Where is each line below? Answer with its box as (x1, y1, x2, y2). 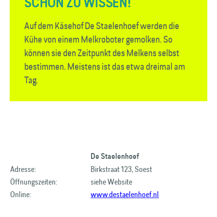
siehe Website (91, 176, 132, 187)
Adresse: (10, 164, 36, 174)
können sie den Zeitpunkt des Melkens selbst (24, 46, 179, 59)
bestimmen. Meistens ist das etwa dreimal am (24, 60, 185, 73)
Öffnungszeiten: (10, 176, 57, 187)
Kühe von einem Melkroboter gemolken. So (24, 33, 172, 46)
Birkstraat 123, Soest (91, 164, 152, 174)
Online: (10, 189, 31, 200)
